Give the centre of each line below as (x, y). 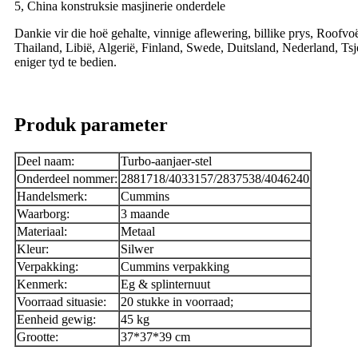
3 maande (145, 214)
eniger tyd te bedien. (66, 62)
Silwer (137, 249)
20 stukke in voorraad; (177, 302)
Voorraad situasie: (62, 302)
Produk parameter (91, 125)
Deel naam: (46, 161)
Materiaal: (42, 232)
